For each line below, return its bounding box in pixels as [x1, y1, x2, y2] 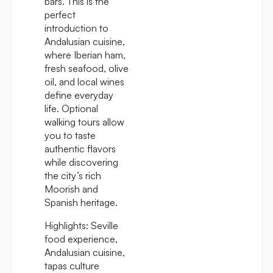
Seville [88, 219, 118, 232]
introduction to [44, 21, 108, 34]
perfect [44, 8, 76, 21]
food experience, [44, 232, 118, 245]
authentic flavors [44, 142, 116, 155]
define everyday [44, 88, 113, 101]
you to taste [44, 129, 96, 141]
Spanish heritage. [44, 196, 118, 208]
